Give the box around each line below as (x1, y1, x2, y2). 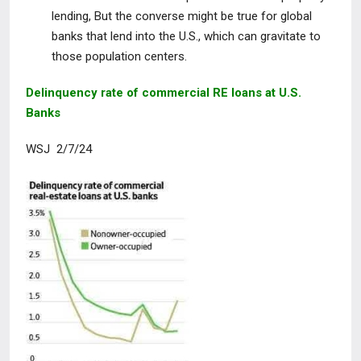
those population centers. (52, 49, 187, 64)
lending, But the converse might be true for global (52, 9, 312, 23)
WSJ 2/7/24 (26, 142, 92, 156)
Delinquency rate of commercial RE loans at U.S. (26, 85, 301, 100)
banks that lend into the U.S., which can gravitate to (52, 29, 321, 44)
